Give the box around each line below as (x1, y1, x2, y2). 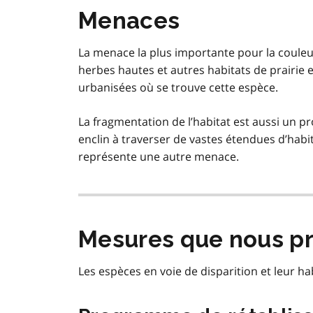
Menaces (78, 7, 180, 35)
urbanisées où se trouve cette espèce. (78, 80, 278, 96)
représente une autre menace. (78, 149, 239, 165)
